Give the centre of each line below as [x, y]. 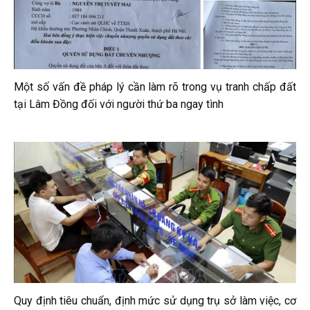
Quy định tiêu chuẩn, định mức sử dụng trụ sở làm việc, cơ [155, 301]
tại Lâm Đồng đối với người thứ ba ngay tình [119, 104]
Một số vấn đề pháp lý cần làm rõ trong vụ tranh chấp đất [155, 87]
